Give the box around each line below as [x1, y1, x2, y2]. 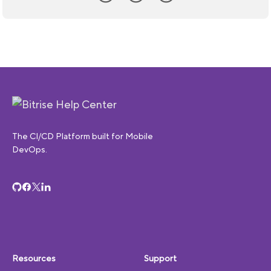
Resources [12, 252, 56, 265]
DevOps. [12, 143, 47, 156]
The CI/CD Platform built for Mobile [12, 130, 153, 143]
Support [144, 252, 177, 265]
